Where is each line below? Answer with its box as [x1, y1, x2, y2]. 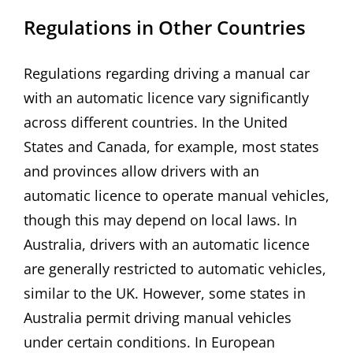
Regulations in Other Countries [24, 14, 306, 41]
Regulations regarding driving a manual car [24, 63, 310, 83]
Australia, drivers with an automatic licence [24, 234, 310, 254]
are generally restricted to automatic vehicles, [24, 258, 326, 278]
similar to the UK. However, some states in [24, 283, 306, 303]
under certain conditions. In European [24, 332, 275, 351]
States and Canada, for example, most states [24, 136, 319, 156]
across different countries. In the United [24, 112, 288, 132]
